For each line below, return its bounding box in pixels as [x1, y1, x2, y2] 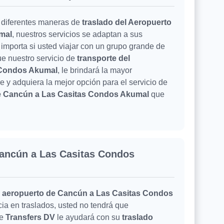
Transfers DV [5, 213, 57, 222]
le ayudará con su [57, 213, 122, 222]
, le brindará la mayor [57, 66, 132, 75]
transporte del [77, 54, 130, 63]
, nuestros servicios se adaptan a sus [12, 30, 142, 39]
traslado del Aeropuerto [82, 18, 171, 27]
